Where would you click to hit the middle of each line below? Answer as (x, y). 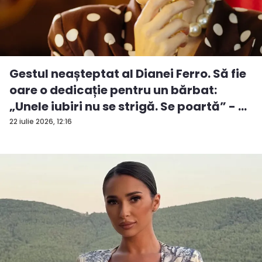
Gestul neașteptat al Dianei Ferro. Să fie (128, 74)
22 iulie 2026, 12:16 (41, 122)
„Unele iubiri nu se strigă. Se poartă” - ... (128, 107)
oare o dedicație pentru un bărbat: (113, 90)
